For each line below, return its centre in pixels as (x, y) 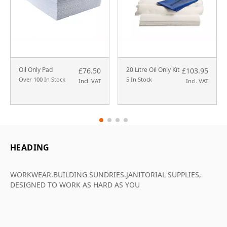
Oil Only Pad (36, 70)
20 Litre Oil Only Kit (153, 70)
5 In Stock (139, 80)
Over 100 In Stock (42, 80)
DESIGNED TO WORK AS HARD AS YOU (75, 185)
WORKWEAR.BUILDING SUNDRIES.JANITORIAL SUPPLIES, (106, 175)
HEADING (30, 148)
